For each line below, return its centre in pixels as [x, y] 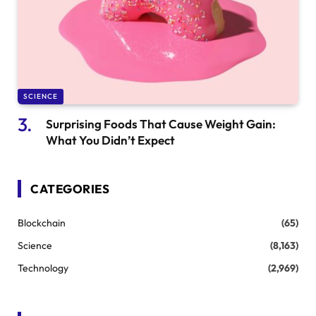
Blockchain [42, 223]
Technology [43, 268]
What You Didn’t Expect [110, 140]
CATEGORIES [70, 188]
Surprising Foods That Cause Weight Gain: [161, 123]
